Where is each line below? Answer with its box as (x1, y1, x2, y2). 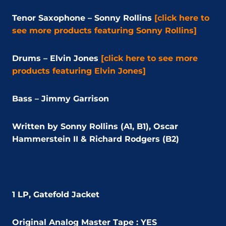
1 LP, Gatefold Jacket (12, 189, 99, 199)
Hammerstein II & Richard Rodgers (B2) (12, 134, 179, 144)
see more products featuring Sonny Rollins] (12, 25, 197, 35)
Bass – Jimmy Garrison (12, 93, 109, 103)
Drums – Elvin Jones (12, 53, 98, 63)
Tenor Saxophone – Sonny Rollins (12, 13, 154, 23)
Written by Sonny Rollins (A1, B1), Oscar (12, 121, 178, 131)
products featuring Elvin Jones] (12, 66, 146, 76)
